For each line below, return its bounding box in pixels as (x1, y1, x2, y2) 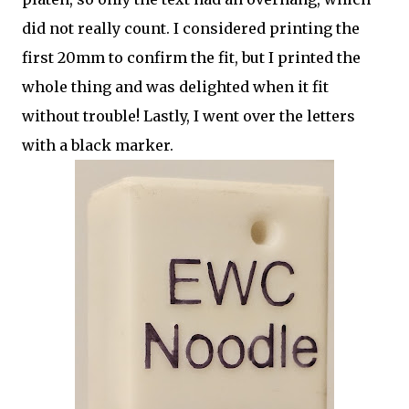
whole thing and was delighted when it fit (22, 78, 329, 96)
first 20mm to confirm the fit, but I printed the (22, 48, 361, 67)
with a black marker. (22, 136, 173, 154)
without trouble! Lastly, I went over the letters (22, 107, 355, 125)
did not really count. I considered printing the (22, 19, 360, 37)
